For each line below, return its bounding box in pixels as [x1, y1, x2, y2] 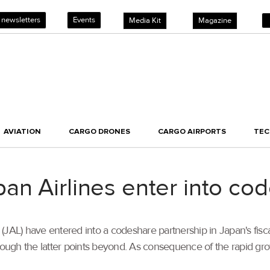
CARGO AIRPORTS [158, 127, 226, 137]
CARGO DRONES [69, 127, 130, 137]
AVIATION [4, 127, 41, 137]
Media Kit [129, 16, 161, 25]
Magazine [198, 16, 231, 25]
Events [73, 15, 95, 25]
